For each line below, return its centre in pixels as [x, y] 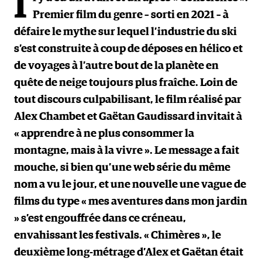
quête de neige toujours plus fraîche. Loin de [126, 83]
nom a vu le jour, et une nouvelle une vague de [130, 185]
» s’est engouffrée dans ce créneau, [100, 218]
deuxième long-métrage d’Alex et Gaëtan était [129, 252]
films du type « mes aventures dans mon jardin [131, 201]
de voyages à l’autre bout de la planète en [116, 66]
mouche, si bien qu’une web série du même [122, 168]
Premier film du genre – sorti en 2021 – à [131, 15]
